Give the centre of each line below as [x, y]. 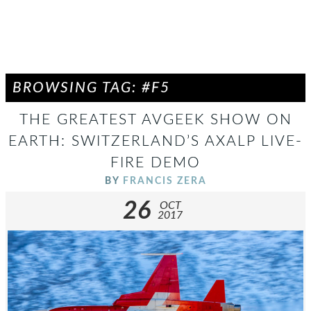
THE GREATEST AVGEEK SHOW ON [155, 120]
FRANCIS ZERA [165, 181]
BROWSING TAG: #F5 [91, 88]
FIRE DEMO [155, 163]
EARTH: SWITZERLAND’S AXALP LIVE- [155, 141]
